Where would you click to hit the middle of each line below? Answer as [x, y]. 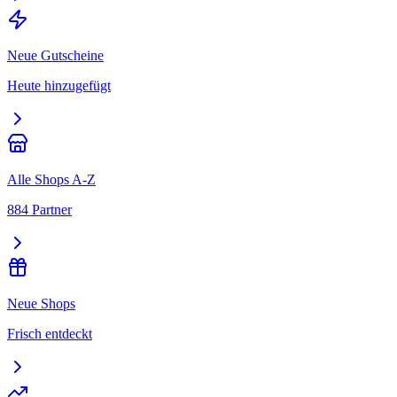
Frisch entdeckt [50, 334]
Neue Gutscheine [55, 55]
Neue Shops [41, 304]
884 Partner [39, 210]
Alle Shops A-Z [51, 179]
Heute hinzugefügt [59, 86]
